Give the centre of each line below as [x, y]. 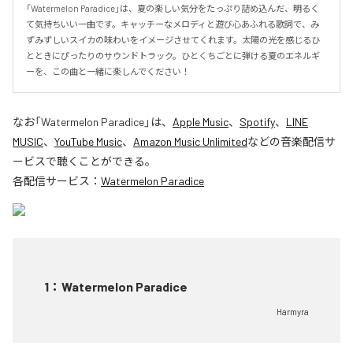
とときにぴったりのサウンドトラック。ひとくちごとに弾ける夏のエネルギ [173, 56]
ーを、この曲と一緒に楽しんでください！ [108, 71]
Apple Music [201, 122]
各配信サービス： [57, 181]
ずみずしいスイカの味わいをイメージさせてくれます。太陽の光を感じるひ [173, 40]
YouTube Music [88, 141]
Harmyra [293, 312]
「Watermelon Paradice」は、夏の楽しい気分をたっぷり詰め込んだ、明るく [173, 8]
